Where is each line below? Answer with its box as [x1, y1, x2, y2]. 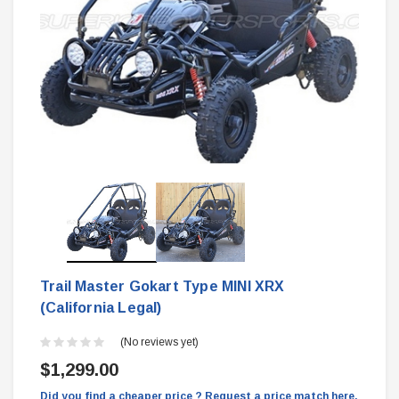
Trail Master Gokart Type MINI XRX [40, 279, 285, 295]
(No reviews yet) [120, 336, 199, 349]
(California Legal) [40, 300, 162, 316]
